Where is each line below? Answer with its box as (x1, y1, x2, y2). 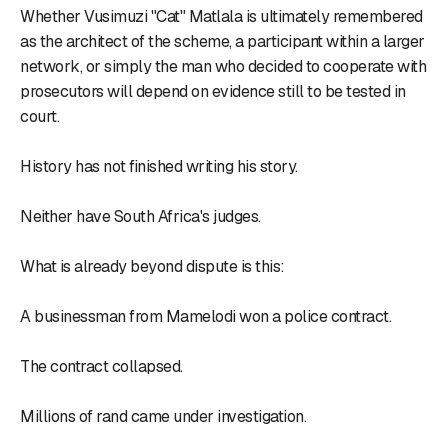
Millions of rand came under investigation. (20, 405, 306, 427)
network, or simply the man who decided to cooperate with (20, 55, 426, 77)
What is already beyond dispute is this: (20, 255, 285, 277)
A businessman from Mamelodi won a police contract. (20, 305, 391, 327)
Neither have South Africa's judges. (20, 205, 261, 227)
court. (20, 105, 59, 127)
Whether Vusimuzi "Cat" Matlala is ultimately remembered (20, 5, 423, 27)
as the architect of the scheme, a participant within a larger (20, 30, 425, 52)
